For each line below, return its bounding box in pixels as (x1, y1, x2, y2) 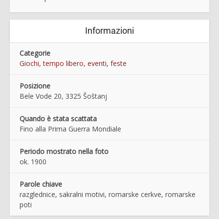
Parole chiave (20, 179, 62, 189)
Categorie (20, 48, 50, 58)
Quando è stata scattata (20, 113, 97, 123)
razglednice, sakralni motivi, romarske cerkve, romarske (20, 189, 196, 199)
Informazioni (85, 25, 134, 36)
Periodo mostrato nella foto (20, 146, 109, 156)
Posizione (20, 81, 50, 90)
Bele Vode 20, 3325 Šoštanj (20, 91, 107, 101)
